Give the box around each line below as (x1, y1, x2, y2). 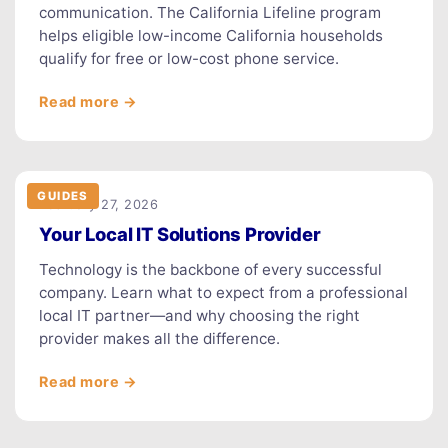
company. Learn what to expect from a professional (39, 282, 409, 302)
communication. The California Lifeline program (39, 2, 382, 22)
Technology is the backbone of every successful (39, 259, 383, 279)
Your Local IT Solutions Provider (39, 222, 321, 245)
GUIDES (37, 188, 89, 203)
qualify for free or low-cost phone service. (39, 48, 340, 68)
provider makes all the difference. (39, 328, 281, 348)
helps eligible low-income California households (39, 25, 384, 45)
